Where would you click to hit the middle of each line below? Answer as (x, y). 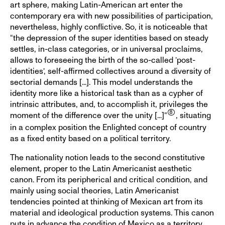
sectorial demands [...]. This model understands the (101, 82)
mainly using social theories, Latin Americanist (94, 191)
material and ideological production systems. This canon (112, 213)
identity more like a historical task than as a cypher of (106, 93)
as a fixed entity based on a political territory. (90, 138)
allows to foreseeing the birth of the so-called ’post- (103, 60)
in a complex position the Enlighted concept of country (108, 127)
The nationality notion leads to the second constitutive (107, 157)
